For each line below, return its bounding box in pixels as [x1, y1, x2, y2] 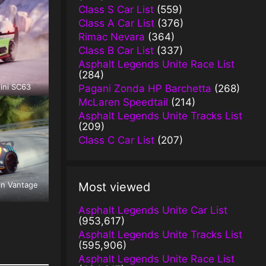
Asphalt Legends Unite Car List [78, 204, 227, 216]
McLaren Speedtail [78, 96, 168, 108]
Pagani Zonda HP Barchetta [78, 82, 211, 94]
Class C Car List [78, 134, 154, 146]
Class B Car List [78, 44, 154, 56]
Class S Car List [78, 3, 154, 15]
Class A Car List [78, 17, 154, 29]
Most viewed [78, 179, 150, 194]
